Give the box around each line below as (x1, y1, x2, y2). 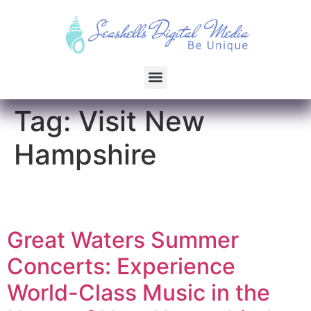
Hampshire (14, 137, 157, 171)
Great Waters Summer (7, 226, 239, 253)
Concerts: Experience (7, 252, 235, 280)
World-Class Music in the (7, 278, 270, 306)
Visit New (78, 103, 205, 138)
